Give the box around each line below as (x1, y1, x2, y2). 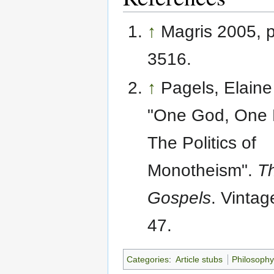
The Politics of (147, 133, 257, 152)
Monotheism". (147, 160, 258, 180)
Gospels (147, 188, 212, 207)
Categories (127, 254, 169, 265)
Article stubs (176, 254, 223, 265)
